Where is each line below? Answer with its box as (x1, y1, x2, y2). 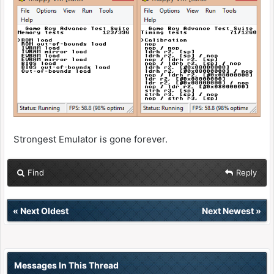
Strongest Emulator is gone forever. (13, 133, 168, 145)
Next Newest (202, 206, 254, 216)
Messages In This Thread (14, 260, 119, 270)
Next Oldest (20, 206, 68, 216)
